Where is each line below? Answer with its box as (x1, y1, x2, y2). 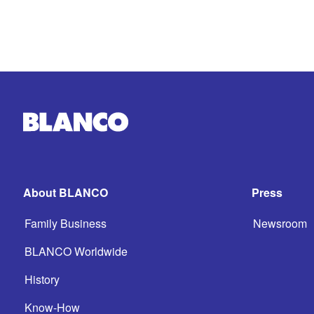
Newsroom (252, 215, 307, 231)
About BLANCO (23, 184, 108, 200)
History (25, 271, 60, 287)
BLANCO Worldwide (25, 243, 128, 259)
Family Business (25, 215, 107, 231)
